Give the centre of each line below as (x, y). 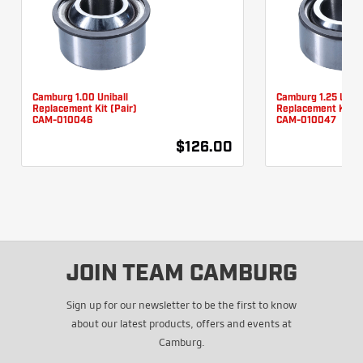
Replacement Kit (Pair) (85, 109)
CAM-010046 (62, 120)
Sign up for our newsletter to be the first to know (181, 304)
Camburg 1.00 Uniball (80, 98)
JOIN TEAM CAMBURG (181, 274)
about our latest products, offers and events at (181, 323)
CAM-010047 (306, 120)
